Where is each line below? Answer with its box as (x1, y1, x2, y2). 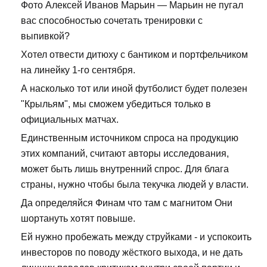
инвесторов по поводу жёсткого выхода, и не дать (21, 247, 243, 258)
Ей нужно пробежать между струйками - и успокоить (21, 232, 252, 243)
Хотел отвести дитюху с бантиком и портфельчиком (21, 49, 248, 60)
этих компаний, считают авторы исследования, (21, 148, 229, 159)
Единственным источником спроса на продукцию (21, 133, 238, 144)
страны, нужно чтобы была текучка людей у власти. (21, 179, 249, 190)
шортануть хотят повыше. (21, 213, 135, 224)
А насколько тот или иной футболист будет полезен (21, 83, 247, 94)
